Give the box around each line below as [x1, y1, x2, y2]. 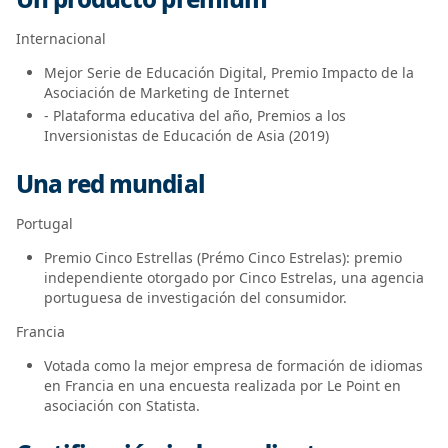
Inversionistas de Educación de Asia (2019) [44, 126, 329, 146]
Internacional [16, 28, 106, 48]
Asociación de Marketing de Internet [44, 82, 289, 102]
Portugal [16, 214, 73, 234]
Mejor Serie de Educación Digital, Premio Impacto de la [44, 62, 414, 82]
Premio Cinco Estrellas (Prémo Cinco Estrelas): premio [44, 248, 402, 268]
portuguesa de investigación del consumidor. [44, 288, 347, 308]
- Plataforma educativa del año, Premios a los [44, 106, 346, 126]
